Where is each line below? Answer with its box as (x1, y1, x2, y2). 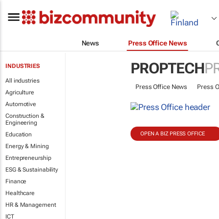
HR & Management (5, 201, 56, 208)
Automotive (5, 101, 36, 108)
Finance (5, 178, 27, 185)
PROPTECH (130, 60, 204, 77)
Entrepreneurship (5, 154, 51, 161)
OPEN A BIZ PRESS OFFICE (140, 131, 205, 137)
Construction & (5, 112, 44, 119)
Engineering (5, 119, 37, 126)
